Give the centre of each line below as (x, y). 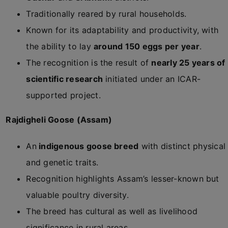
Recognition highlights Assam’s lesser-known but (123, 179)
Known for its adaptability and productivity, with (122, 30)
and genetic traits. (62, 162)
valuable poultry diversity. (77, 195)
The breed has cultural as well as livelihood (112, 211)
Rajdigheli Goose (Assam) (59, 120)
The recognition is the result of (89, 63)
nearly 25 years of (188, 63)
